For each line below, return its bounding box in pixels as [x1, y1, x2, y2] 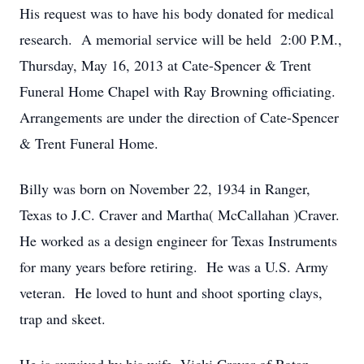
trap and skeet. [19, 309, 106, 328]
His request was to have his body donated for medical [19, 3, 334, 23]
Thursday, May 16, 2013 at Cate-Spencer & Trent [19, 55, 311, 75]
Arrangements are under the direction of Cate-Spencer [19, 107, 339, 127]
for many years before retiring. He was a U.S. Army [19, 257, 328, 276]
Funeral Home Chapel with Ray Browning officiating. [19, 81, 340, 101]
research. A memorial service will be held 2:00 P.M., [19, 29, 342, 49]
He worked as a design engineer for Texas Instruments [19, 231, 337, 250]
